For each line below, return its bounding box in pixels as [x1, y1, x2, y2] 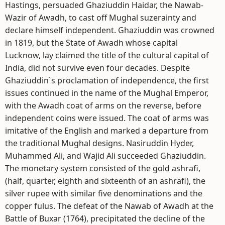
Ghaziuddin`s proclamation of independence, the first [5, 75, 209, 86]
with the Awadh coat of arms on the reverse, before [5, 100, 201, 111]
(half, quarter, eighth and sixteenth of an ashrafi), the [5, 175, 205, 186]
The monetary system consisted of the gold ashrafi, [5, 163, 200, 174]
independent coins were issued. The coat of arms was [5, 113, 209, 124]
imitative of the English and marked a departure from [5, 125, 208, 136]
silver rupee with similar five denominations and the [5, 188, 202, 199]
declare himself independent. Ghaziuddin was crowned [5, 25, 214, 36]
